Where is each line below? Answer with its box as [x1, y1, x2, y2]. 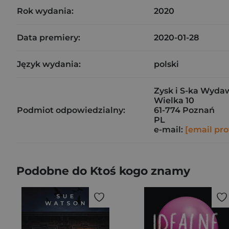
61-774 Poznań [154, 105, 215, 115]
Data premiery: [17, 33, 80, 42]
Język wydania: [17, 59, 81, 69]
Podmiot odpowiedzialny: [17, 105, 125, 115]
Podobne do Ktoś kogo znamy [16, 164, 190, 178]
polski [154, 59, 179, 69]
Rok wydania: [17, 6, 74, 16]
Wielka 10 [154, 96, 194, 105]
